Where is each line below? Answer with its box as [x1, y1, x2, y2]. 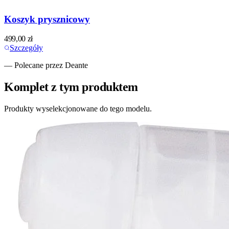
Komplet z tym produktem [4, 80, 138, 94]
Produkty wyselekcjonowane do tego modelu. [4, 104, 152, 113]
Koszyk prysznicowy [4, 13, 90, 25]
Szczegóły [10, 43, 43, 53]
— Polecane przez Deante [4, 61, 88, 70]
